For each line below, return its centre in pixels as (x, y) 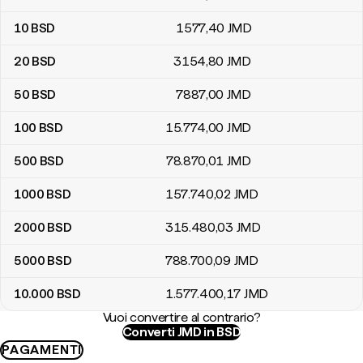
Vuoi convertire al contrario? (181, 317)
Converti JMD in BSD (181, 332)
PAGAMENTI (42, 350)
